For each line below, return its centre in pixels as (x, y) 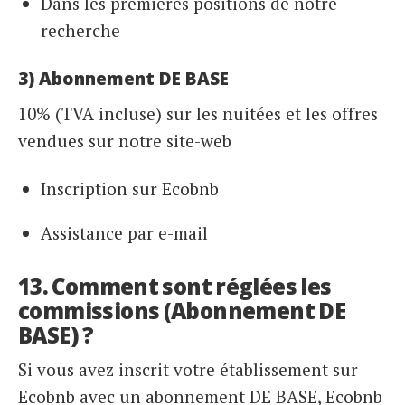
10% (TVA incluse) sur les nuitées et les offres (198, 113)
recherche (80, 31)
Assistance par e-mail (124, 233)
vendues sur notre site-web (125, 140)
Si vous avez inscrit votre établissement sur (188, 369)
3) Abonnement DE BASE (123, 79)
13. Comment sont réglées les (175, 287)
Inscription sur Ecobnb (130, 189)
